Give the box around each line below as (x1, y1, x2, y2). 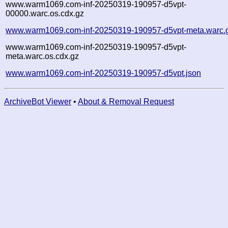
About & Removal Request (78, 97, 174, 106)
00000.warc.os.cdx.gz (6, 9, 84, 18)
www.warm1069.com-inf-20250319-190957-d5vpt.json (6, 68, 202, 77)
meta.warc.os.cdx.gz (6, 51, 79, 61)
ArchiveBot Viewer (4, 97, 71, 106)
